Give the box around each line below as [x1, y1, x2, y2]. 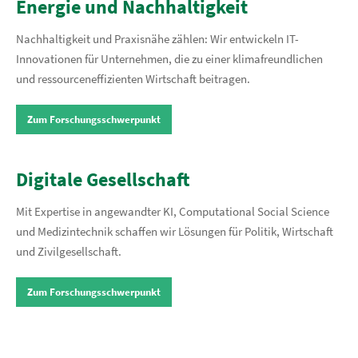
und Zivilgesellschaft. [16, 244, 121, 259]
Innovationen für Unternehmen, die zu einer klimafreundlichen [16, 51, 323, 66]
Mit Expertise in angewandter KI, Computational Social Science [16, 204, 329, 219]
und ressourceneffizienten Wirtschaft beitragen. [16, 71, 250, 86]
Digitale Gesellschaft [16, 167, 190, 192]
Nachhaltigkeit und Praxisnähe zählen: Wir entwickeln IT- [16, 31, 299, 46]
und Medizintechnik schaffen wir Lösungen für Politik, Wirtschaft [16, 224, 333, 239]
